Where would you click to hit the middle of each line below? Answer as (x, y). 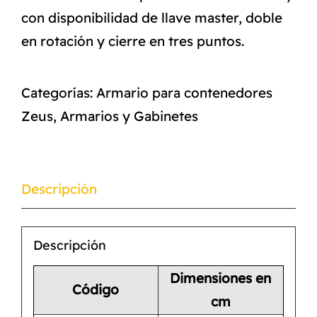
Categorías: (59, 92)
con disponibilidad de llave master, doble (152, 17)
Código (96, 290)
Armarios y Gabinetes (129, 116)
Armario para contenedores (184, 92)
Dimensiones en (221, 278)
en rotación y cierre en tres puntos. (133, 41)
